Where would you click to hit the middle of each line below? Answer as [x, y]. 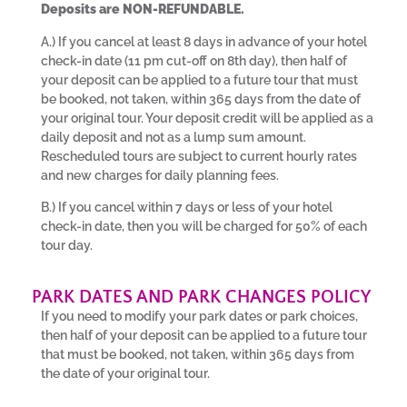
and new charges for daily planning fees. [161, 175]
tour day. [68, 246]
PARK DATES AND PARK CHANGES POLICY [201, 297]
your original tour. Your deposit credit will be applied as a [207, 118]
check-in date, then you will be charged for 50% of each [204, 227]
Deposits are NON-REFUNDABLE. [144, 10]
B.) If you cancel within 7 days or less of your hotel [187, 208]
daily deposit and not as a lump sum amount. [174, 137]
